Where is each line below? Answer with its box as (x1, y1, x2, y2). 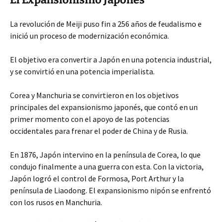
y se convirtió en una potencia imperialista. (10, 66, 155, 76)
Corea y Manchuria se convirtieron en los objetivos (10, 90, 179, 100)
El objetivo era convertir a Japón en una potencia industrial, (10, 55, 212, 64)
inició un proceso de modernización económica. (10, 31, 169, 41)
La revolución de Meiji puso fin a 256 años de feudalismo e (10, 19, 202, 29)
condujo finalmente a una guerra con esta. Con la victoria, (10, 162, 204, 171)
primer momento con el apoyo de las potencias (10, 114, 169, 124)
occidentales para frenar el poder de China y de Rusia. (10, 126, 188, 136)
